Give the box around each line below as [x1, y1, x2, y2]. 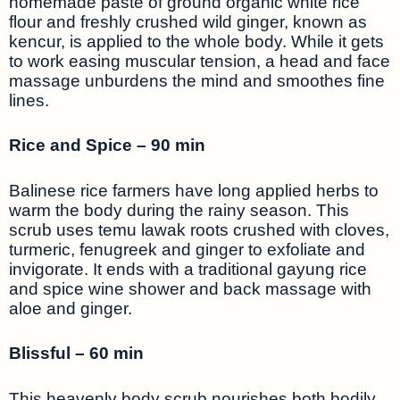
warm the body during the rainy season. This [9, 200, 349, 220]
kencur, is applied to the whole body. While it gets [9, 31, 384, 51]
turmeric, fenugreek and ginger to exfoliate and [9, 239, 365, 259]
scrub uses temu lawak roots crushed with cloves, [9, 220, 389, 239]
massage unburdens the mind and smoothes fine [9, 71, 385, 90]
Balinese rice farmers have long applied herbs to [9, 180, 379, 200]
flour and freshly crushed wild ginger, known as [9, 12, 367, 31]
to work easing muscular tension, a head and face [9, 51, 390, 71]
